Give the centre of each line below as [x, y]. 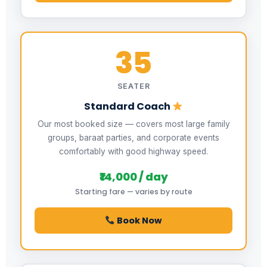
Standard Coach [128, 107]
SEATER [133, 86]
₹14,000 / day [133, 177]
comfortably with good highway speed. [133, 152]
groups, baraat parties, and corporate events [133, 138]
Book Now [138, 221]
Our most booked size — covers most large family [133, 124]
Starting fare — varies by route [133, 192]
